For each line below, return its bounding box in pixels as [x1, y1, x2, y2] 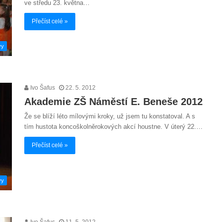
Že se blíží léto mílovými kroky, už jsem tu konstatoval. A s [24, 112, 195, 120]
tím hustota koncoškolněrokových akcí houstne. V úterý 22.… [24, 122, 203, 130]
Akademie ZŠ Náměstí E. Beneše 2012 [24, 96, 203, 107]
